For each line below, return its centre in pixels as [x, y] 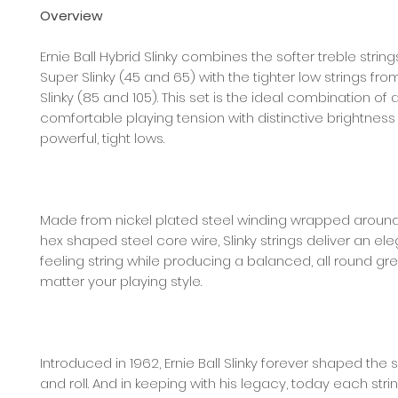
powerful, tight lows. [102, 139]
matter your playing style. [121, 282]
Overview [72, 16]
